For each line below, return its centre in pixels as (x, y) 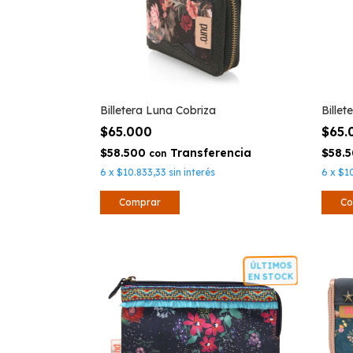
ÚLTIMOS (265, 266)
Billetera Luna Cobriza (158, 110)
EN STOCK (266, 277)
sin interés (192, 172)
